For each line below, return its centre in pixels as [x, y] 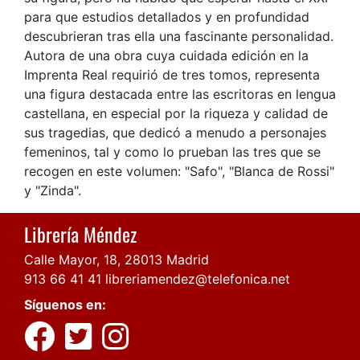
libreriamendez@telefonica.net [198, 278]
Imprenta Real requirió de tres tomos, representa [172, 74]
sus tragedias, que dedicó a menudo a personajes [175, 132]
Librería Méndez [80, 233]
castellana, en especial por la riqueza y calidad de [176, 113]
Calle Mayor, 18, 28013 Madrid [117, 259]
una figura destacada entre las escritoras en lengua [180, 94]
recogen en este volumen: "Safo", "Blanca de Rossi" [179, 171]
